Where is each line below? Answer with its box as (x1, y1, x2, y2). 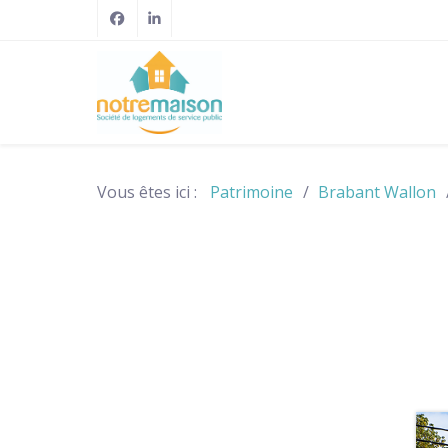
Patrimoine (210, 180, 293, 203)
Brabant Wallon (318, 180, 437, 203)
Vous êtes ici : (97, 180, 205, 203)
